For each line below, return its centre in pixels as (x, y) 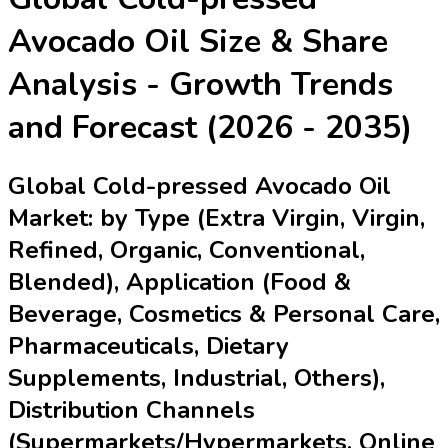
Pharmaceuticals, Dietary (148, 346)
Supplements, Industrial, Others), (196, 378)
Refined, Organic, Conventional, (186, 250)
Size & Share (289, 41)
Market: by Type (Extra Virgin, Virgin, (216, 218)
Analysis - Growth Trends (200, 84)
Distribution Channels (131, 410)
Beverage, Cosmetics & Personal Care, (224, 314)
